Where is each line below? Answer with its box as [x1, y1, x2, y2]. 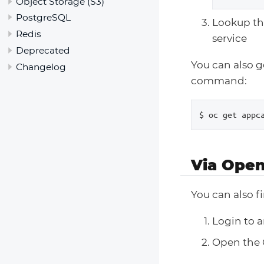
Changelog [16, 61, 66, 72]
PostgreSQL [16, 12, 71, 24]
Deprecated [16, 44, 70, 56]
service [212, 32, 247, 44]
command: [191, 74, 247, 87]
